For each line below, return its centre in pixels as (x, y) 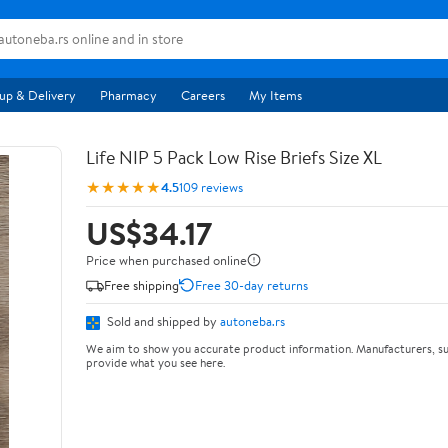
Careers (203, 95)
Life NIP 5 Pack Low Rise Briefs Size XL (234, 157)
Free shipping (141, 284)
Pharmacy (128, 95)
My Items (275, 95)
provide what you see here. (155, 362)
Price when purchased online (166, 260)
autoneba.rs (252, 321)
